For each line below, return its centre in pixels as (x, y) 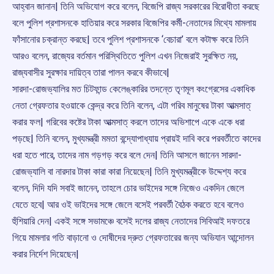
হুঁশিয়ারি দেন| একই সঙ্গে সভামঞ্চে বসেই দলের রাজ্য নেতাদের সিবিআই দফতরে (131, 221)
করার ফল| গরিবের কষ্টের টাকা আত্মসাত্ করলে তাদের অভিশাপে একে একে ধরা (128, 122)
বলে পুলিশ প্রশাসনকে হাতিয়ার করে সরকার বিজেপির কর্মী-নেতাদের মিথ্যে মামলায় (134, 23)
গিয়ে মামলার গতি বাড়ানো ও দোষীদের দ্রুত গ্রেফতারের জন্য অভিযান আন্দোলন (133, 238)
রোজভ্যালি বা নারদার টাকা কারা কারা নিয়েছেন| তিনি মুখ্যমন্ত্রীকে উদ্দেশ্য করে (129, 172)
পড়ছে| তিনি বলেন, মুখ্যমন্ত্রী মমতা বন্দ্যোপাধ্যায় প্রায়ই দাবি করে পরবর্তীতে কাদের (136, 139)
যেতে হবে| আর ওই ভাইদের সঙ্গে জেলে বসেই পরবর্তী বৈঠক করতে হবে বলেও (128, 205)
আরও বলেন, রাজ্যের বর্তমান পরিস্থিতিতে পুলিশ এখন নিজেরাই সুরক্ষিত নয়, (125, 56)
